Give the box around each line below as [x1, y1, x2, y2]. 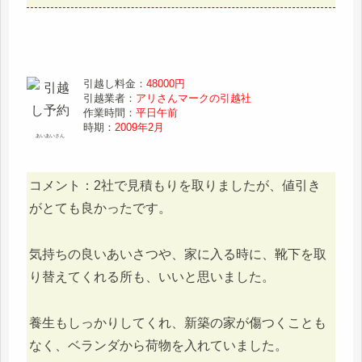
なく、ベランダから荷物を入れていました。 [29, 338, 288, 352]
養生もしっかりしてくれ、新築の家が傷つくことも [29, 315, 326, 330]
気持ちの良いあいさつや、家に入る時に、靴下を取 [29, 247, 326, 262]
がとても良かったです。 [29, 201, 171, 216]
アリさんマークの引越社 [136, 92, 252, 105]
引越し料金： [83, 78, 147, 90]
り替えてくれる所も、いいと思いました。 [29, 270, 275, 284]
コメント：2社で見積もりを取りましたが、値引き [29, 179, 321, 193]
